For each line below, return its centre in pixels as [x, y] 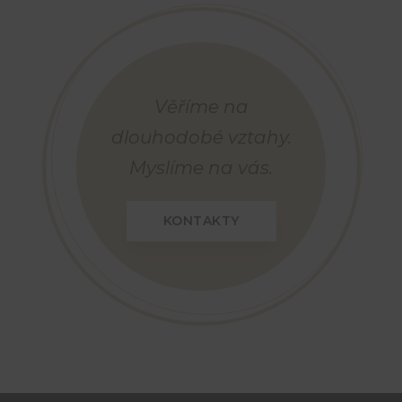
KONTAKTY [201, 221]
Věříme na [201, 107]
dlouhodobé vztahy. [201, 138]
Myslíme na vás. [201, 168]
